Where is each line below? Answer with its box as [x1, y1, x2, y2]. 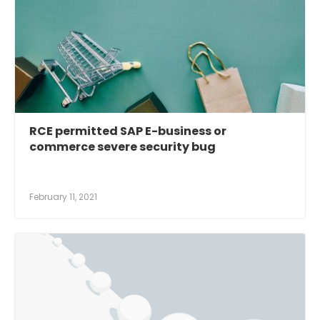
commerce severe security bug [29, 139, 216, 156]
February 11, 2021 [29, 191, 97, 204]
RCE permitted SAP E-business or [29, 123, 226, 140]
